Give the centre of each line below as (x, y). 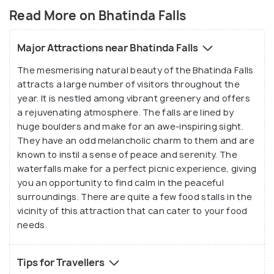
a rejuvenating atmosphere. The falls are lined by (126, 113)
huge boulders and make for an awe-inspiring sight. (130, 127)
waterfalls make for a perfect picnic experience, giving (137, 169)
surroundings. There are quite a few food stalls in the (135, 197)
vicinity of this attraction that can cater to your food (132, 211)
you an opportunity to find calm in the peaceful (121, 183)
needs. (32, 225)
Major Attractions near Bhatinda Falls (109, 48)
